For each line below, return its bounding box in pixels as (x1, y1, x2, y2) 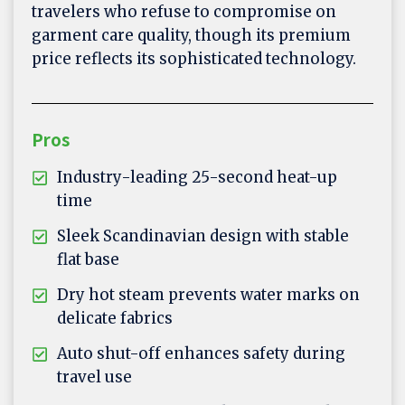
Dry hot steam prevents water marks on (57, 285, 360, 306)
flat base (57, 250, 119, 270)
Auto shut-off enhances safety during (57, 344, 345, 364)
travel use (57, 367, 132, 388)
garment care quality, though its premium (32, 25, 351, 46)
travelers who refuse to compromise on (32, 2, 336, 23)
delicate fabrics (57, 308, 173, 329)
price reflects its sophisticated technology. (32, 49, 356, 70)
